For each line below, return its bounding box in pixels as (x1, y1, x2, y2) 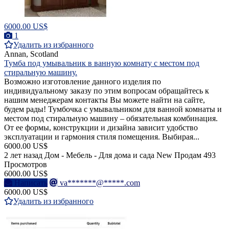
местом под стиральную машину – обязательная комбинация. (4, 114, 218, 123)
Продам (174, 151, 201, 160)
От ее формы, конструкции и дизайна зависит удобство (4, 123, 198, 132)
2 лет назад (4, 151, 42, 160)
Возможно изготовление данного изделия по (4, 77, 161, 86)
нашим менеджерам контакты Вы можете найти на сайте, (4, 96, 205, 105)
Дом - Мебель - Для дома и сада (44, 151, 154, 160)
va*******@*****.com (60, 178, 140, 188)
